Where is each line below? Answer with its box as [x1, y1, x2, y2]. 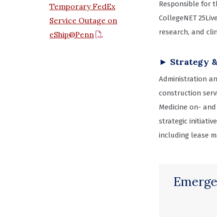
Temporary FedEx [49, 1, 115, 12]
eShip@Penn [49, 30, 94, 40]
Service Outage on [49, 15, 117, 26]
